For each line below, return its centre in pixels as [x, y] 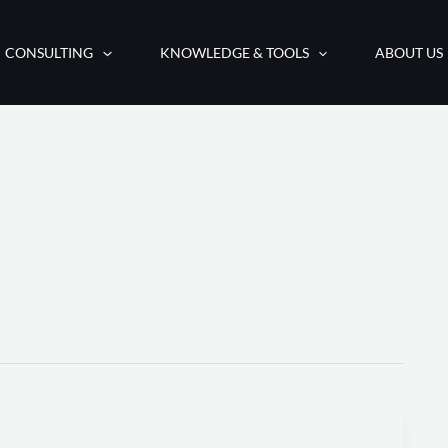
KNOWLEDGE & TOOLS [234, 53]
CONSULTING [49, 53]
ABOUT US [409, 53]
